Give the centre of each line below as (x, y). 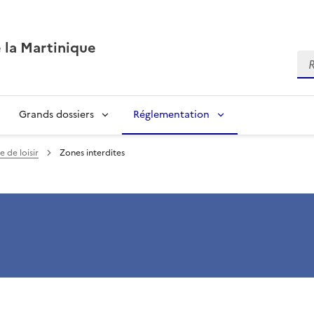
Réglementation (171, 115)
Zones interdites (92, 153)
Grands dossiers (56, 115)
